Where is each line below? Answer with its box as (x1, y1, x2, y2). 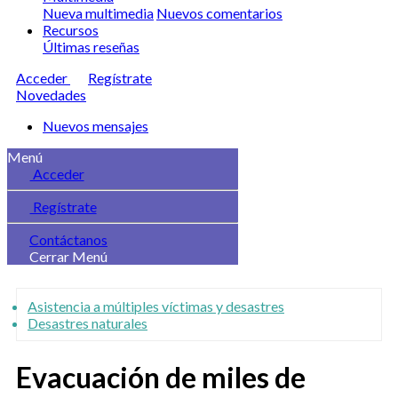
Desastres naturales (28, 314, 147, 331)
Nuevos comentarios (156, 4, 283, 21)
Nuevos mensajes (43, 117, 148, 134)
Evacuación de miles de (16, 360, 306, 395)
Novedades (16, 86, 86, 103)
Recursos (43, 21, 99, 38)
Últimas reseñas (43, 38, 139, 55)
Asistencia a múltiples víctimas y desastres (28, 298, 284, 314)
